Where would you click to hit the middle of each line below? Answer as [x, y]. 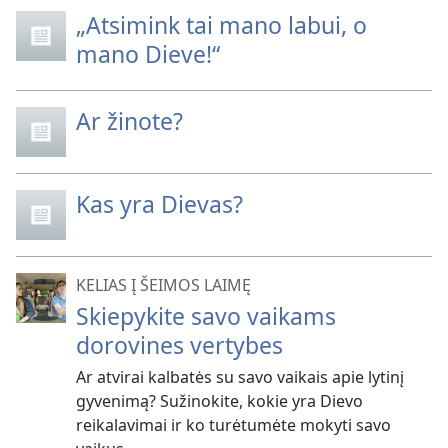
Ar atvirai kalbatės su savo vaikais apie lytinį [240, 376]
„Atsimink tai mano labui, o [221, 24]
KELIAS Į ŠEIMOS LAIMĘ [163, 284]
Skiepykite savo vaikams [206, 315]
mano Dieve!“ [148, 53]
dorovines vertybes [179, 344]
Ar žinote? [129, 120]
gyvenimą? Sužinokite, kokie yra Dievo [219, 400]
